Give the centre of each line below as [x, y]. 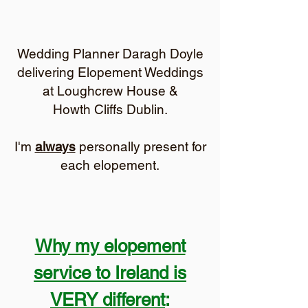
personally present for [141, 146]
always [55, 146]
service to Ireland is [110, 273]
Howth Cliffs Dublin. [110, 109]
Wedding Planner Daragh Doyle [110, 54]
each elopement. [110, 165]
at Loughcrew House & [110, 91]
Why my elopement [110, 246]
